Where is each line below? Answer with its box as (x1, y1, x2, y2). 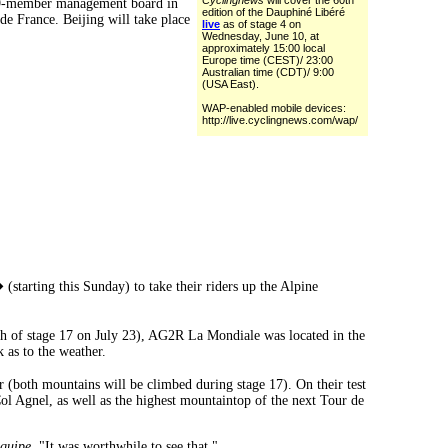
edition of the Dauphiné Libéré (202, 6, 345, 19)
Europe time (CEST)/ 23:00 (202, 54, 333, 67)
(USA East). (202, 78, 259, 91)
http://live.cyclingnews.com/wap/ (202, 114, 358, 127)
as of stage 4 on (220, 18, 301, 31)
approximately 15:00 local (202, 42, 325, 55)
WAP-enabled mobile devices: (202, 102, 346, 115)
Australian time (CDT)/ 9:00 (202, 66, 334, 79)
